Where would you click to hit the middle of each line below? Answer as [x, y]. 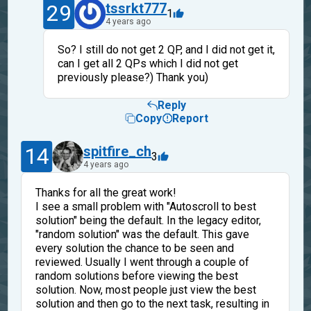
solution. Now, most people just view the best [145, 289]
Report [190, 119]
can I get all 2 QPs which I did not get [148, 63]
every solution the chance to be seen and [134, 248]
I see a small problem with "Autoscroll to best [145, 206]
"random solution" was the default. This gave [142, 234]
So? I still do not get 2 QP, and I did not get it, [166, 49]
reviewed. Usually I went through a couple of [142, 262]
